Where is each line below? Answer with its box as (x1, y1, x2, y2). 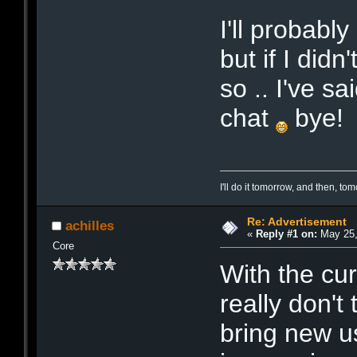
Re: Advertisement (246, 214, 347, 228)
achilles (65, 218, 114, 234)
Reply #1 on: (255, 227, 317, 240)
